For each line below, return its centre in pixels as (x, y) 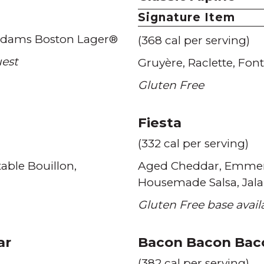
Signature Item (187, 17)
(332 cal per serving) (193, 143)
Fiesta (160, 123)
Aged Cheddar (179, 166)
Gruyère (160, 63)
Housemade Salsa (187, 182)
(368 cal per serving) (194, 40)
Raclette (210, 63)
